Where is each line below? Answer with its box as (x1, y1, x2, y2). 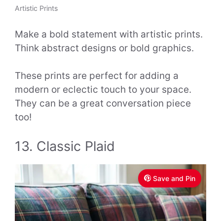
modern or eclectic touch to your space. (15, 84, 191, 96)
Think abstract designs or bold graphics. (15, 42, 194, 54)
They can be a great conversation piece (15, 98, 191, 110)
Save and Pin (153, 174, 195, 183)
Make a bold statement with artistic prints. (15, 28, 203, 40)
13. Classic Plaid (15, 138, 115, 154)
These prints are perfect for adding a (15, 70, 179, 82)
